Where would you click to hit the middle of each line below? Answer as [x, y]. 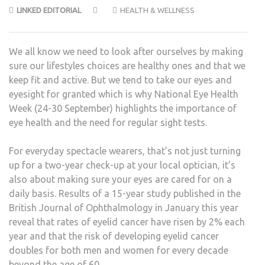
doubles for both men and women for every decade [119, 251]
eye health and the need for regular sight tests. [108, 123]
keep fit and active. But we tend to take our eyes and [120, 80]
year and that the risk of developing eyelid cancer [114, 236]
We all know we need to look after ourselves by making [126, 52]
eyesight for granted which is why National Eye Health [124, 94]
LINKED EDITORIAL [49, 10]
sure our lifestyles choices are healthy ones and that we [127, 66]
